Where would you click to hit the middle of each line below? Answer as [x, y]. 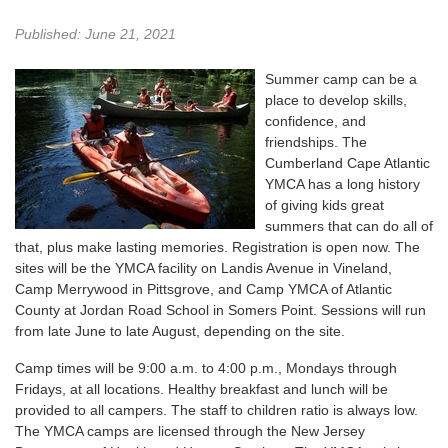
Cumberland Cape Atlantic [347, 162]
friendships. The [316, 141]
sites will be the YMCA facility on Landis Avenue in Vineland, [203, 267]
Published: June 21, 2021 [95, 33]
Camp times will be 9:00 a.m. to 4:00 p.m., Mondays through [206, 367]
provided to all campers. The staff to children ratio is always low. [216, 409]
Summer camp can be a [341, 78]
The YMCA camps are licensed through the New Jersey [190, 430]
